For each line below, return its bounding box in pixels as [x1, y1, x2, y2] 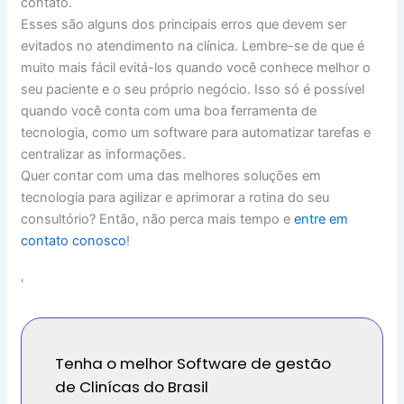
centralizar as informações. [20, 146, 186, 163]
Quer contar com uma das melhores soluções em [20, 168, 321, 185]
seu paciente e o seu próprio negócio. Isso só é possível [20, 81, 364, 98]
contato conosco [20, 233, 126, 250]
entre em [293, 211, 348, 228]
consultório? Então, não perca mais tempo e [20, 211, 294, 228]
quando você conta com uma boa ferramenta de [20, 103, 317, 120]
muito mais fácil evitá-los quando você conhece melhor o [20, 60, 371, 77]
